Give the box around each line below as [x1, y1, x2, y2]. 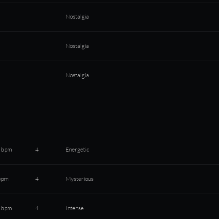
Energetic [66, 146, 89, 153]
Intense [66, 204, 84, 212]
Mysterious [66, 175, 94, 182]
